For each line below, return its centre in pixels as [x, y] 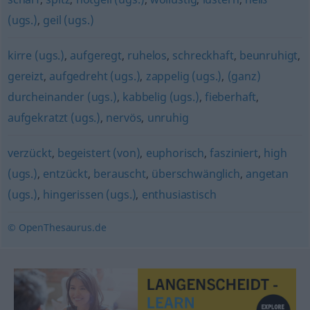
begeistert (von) [99, 153]
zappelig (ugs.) [184, 76]
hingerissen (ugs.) [90, 194]
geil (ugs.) [69, 20]
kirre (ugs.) [36, 55]
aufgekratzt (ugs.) [54, 118]
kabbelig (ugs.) [161, 97]
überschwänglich [196, 174]
